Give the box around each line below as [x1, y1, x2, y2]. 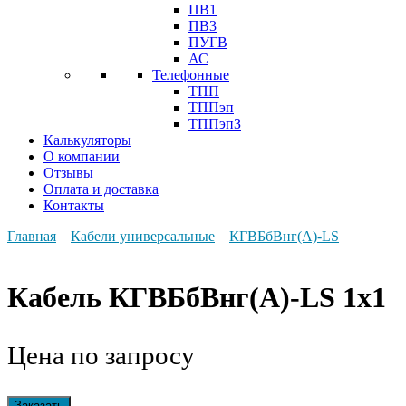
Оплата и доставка [43, 181, 159, 198]
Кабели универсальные [71, 228, 215, 245]
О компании [43, 149, 120, 165]
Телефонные [152, 67, 229, 83]
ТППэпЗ [188, 116, 241, 132]
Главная [7, 228, 56, 245]
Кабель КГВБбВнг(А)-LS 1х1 [7, 280, 386, 314]
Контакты [43, 198, 104, 214]
